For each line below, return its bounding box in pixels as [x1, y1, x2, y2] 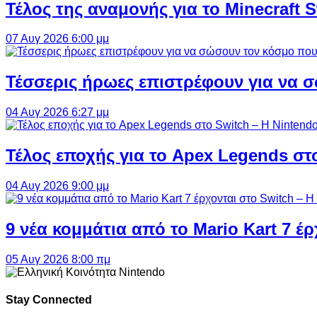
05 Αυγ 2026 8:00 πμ [6, 253, 110, 265]
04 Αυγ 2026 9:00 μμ [6, 180, 109, 192]
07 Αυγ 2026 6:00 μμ [6, 33, 109, 45]
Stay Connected [6, 294, 92, 306]
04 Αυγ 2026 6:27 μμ [6, 106, 109, 119]
